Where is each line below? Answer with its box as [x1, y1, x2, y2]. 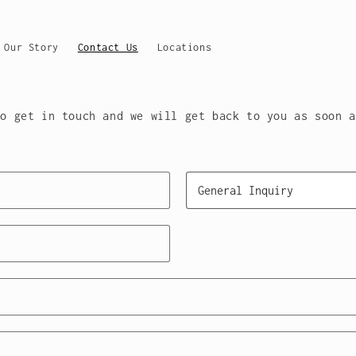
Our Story [4, 41, 59, 53]
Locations [157, 41, 212, 53]
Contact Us [77, 41, 138, 53]
